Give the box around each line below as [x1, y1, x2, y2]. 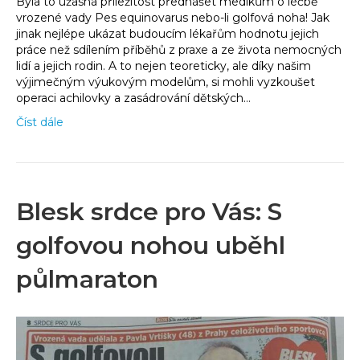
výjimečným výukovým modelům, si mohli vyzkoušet [16, 75, 315, 90]
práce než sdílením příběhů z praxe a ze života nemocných [16, 43, 342, 58]
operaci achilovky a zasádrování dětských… [16, 91, 251, 106]
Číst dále [16, 115, 63, 130]
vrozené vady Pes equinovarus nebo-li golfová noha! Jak [16, 10, 329, 26]
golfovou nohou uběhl [16, 231, 285, 261]
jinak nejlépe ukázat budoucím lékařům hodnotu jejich [16, 27, 319, 42]
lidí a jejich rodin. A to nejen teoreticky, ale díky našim [16, 59, 311, 74]
